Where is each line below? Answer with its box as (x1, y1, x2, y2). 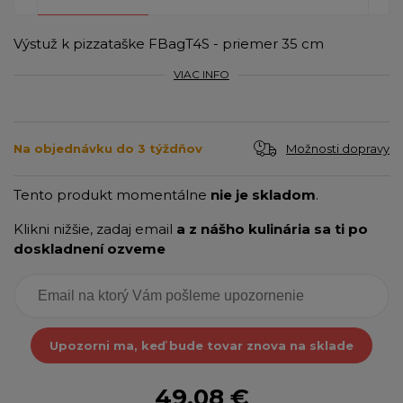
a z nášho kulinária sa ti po (176, 219, 368, 237)
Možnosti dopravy (286, 140, 390, 156)
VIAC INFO (174, 67, 229, 81)
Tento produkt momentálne (13, 185, 210, 203)
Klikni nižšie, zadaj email (13, 219, 176, 237)
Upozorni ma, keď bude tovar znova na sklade (49, 337, 354, 353)
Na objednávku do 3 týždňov (13, 141, 202, 157)
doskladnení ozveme (13, 239, 166, 257)
